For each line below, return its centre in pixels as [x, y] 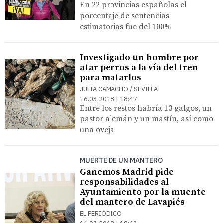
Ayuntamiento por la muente [143, 192]
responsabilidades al [124, 182]
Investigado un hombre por [139, 57]
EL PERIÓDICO [101, 213]
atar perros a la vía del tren [139, 67]
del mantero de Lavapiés [132, 202]
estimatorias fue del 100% [125, 27]
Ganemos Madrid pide [127, 172]
